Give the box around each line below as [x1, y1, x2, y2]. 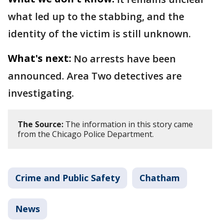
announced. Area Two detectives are [8, 69, 182, 82]
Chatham [139, 172, 180, 184]
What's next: [8, 52, 71, 65]
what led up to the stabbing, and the [8, 10, 184, 23]
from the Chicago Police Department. [18, 129, 154, 139]
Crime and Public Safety [15, 172, 120, 184]
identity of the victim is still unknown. [8, 27, 191, 40]
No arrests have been [74, 52, 176, 65]
